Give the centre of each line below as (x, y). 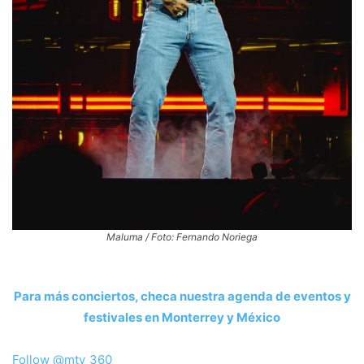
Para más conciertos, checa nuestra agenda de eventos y (182, 297)
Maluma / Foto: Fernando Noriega (182, 237)
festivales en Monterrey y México (182, 318)
